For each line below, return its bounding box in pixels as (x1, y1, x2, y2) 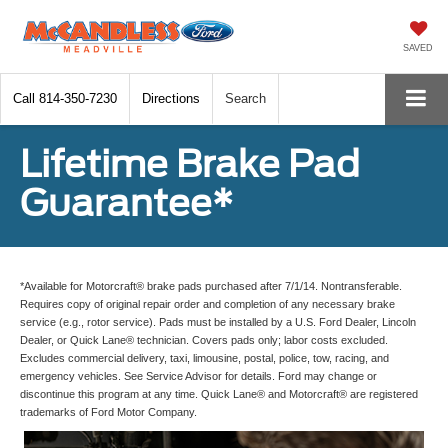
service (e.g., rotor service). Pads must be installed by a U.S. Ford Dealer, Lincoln (20, 315, 416, 328)
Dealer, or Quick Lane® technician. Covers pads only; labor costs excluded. (20, 333, 388, 346)
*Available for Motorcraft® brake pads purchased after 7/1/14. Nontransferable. (20, 279, 402, 292)
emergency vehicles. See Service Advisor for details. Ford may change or (20, 369, 377, 382)
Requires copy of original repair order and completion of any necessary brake (20, 297, 395, 310)
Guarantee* (20, 180, 233, 225)
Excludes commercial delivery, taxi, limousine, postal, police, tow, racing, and (20, 351, 389, 364)
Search (225, 91, 266, 106)
